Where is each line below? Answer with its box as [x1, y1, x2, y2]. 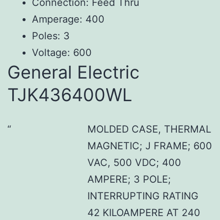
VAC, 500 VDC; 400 [87, 156, 181, 168]
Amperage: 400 [32, 13, 105, 25]
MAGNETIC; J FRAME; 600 [87, 139, 212, 152]
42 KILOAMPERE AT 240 [87, 206, 200, 219]
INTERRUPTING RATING [87, 190, 198, 202]
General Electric [7, 61, 139, 83]
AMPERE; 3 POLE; [87, 173, 171, 185]
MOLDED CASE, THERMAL [87, 123, 211, 135]
